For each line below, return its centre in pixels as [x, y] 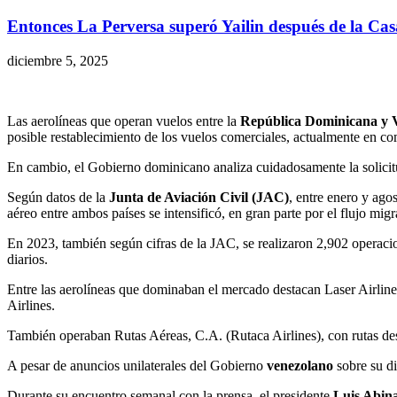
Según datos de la [58, 197]
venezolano [300, 365]
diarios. [27, 259]
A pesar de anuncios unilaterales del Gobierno [137, 365]
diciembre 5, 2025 [58, 60]
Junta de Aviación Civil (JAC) [199, 197]
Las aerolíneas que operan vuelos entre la [122, 121]
